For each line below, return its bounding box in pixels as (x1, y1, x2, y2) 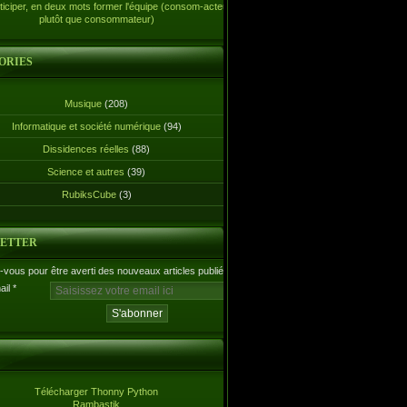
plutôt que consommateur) (38, 14, 154, 25)
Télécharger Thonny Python (35, 386, 158, 397)
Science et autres (47, 166, 124, 177)
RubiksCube (61, 189, 116, 200)
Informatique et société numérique (11, 121, 161, 132)
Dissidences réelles (43, 144, 129, 154)
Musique (65, 98, 102, 109)
